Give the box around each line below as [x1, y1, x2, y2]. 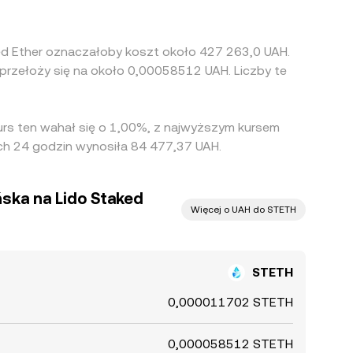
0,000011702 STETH [168, 295, 293, 310]
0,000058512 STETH [168, 336, 293, 351]
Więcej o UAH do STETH [191, 204, 296, 215]
